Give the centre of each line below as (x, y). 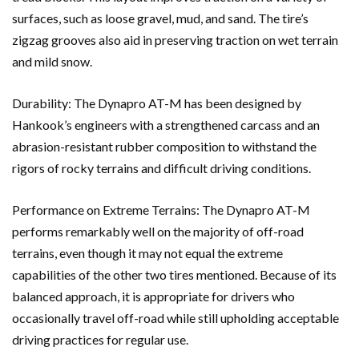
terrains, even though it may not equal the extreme (147, 252)
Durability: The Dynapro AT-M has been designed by (157, 103)
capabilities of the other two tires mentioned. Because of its (174, 274)
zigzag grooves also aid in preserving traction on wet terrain (175, 39)
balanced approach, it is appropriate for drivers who (153, 296)
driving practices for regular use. (100, 339)
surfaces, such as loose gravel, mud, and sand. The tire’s (160, 18)
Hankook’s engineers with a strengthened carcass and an (166, 124)
